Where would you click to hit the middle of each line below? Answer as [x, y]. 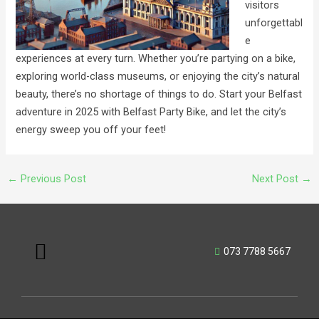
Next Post [277, 178]
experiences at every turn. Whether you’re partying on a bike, [156, 58]
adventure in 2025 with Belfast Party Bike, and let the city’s [151, 111]
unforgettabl [274, 22]
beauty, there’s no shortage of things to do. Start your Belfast [159, 94]
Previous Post [52, 178]
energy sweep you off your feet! [91, 129]
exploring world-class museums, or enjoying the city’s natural [158, 76]
